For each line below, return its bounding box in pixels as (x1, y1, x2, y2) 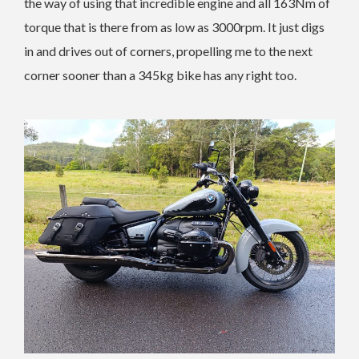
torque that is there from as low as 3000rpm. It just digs (24, 19, 325, 34)
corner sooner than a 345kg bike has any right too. (24, 67, 296, 83)
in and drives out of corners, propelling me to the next (24, 43, 313, 58)
